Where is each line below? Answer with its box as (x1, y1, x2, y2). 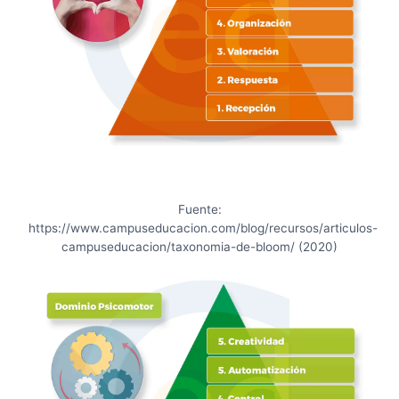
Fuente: (177, 202, 222, 217)
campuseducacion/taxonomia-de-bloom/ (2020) (61, 240, 338, 255)
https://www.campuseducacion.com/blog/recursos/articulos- (28, 221, 379, 236)
